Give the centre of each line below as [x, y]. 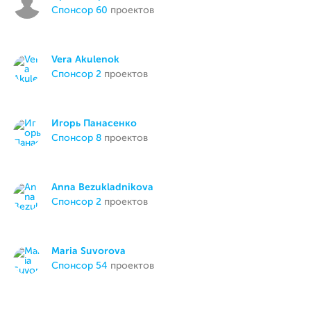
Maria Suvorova [89, 251]
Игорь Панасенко [94, 124]
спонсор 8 [80, 138]
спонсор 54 [83, 266]
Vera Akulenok [86, 60]
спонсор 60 [83, 10]
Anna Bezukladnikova [103, 187]
